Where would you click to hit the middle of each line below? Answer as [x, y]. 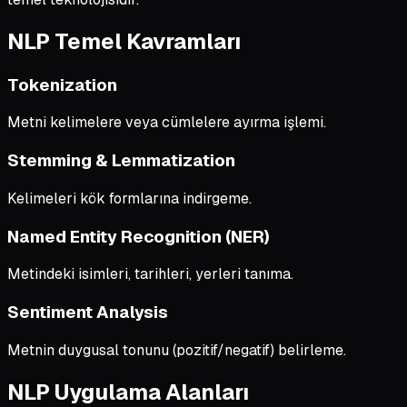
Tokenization [62, 84]
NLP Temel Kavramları [124, 41]
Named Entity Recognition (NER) [139, 236]
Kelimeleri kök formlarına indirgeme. [129, 198]
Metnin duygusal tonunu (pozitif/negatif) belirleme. [177, 350]
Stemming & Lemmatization [121, 161]
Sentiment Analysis [88, 312]
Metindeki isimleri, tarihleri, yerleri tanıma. [150, 274]
